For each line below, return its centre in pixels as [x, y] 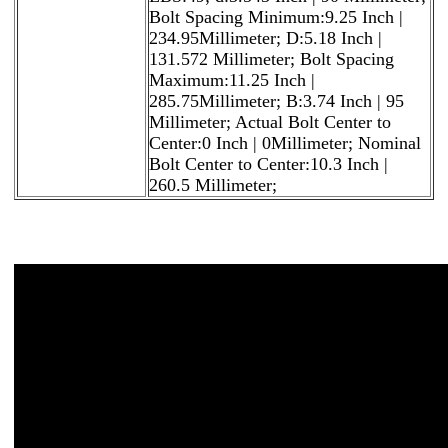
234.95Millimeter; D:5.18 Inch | [265, 37]
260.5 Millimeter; [213, 184]
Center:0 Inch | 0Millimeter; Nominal [285, 142]
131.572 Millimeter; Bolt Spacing [271, 58]
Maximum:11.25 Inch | [232, 79]
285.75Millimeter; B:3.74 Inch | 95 [276, 100]
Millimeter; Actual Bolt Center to [270, 121]
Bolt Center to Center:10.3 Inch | [268, 163]
